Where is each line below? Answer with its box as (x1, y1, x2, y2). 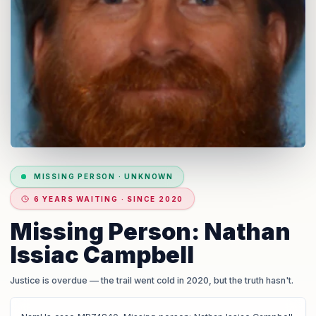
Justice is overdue (10, 274, 88, 286)
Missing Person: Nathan (10, 218, 291, 246)
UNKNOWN (124, 172, 174, 181)
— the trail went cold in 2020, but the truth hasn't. (87, 274, 294, 286)
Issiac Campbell (10, 241, 195, 269)
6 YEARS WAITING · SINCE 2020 (33, 194, 184, 203)
